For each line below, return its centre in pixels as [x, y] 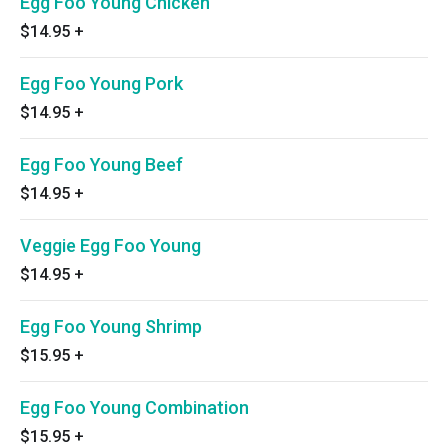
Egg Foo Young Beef [101, 164]
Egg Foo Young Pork [101, 83]
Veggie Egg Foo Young [110, 245]
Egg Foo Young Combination [134, 407]
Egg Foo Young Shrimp [111, 326]
